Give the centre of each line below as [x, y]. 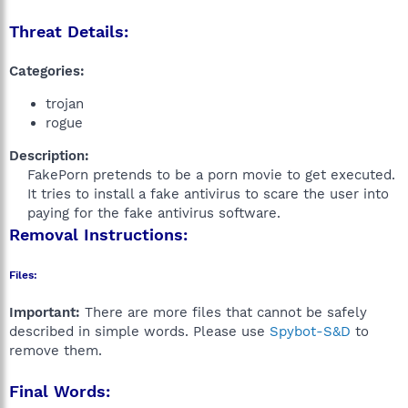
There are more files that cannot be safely [224, 312]
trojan [65, 104]
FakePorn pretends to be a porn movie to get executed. [211, 175]
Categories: [47, 71]
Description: [49, 156]
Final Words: [60, 391]
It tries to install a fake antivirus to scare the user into [208, 194]
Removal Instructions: [98, 235]
